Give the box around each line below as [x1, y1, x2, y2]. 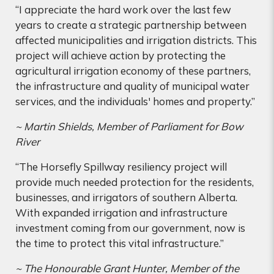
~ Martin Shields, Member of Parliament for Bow [15, 119, 243, 133]
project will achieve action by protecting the [15, 48, 226, 62]
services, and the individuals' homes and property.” [15, 94, 255, 108]
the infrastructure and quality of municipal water [15, 79, 250, 92]
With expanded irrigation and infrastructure [15, 206, 228, 219]
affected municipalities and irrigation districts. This [15, 33, 257, 46]
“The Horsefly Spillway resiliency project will [15, 160, 227, 173]
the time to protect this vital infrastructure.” [15, 236, 224, 250]
